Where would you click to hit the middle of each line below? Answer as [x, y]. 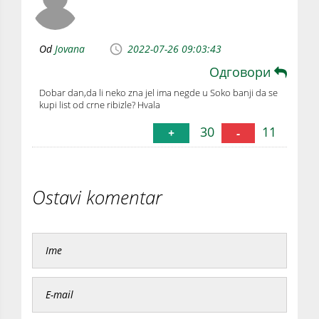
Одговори [242, 72]
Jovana [70, 48]
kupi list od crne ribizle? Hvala [100, 104]
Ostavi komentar [97, 197]
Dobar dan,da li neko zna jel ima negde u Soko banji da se [158, 92]
